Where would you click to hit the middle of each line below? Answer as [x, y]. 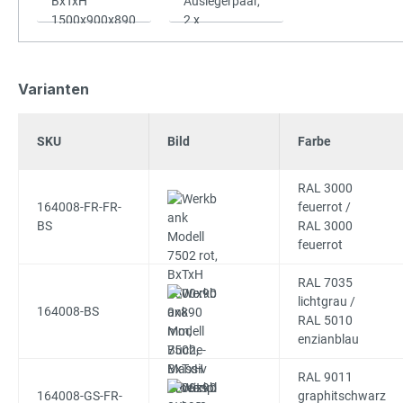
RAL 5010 [325, 320]
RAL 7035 [325, 282]
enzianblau [328, 339]
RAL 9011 [325, 377]
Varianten [54, 89]
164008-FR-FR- [79, 207]
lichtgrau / [326, 301]
